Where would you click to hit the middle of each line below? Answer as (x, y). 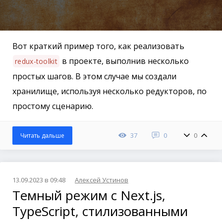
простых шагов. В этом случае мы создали (94, 77)
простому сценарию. (53, 106)
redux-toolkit (36, 61)
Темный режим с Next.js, (89, 195)
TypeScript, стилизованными (100, 211)
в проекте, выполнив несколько (124, 61)
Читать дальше (42, 136)
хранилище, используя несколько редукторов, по (110, 91)
